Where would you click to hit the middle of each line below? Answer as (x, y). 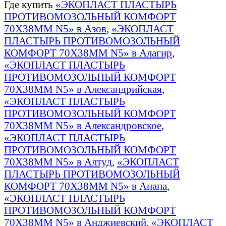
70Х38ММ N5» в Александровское (83, 125)
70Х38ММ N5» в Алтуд (58, 161)
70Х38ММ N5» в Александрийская (83, 89)
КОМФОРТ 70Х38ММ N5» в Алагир (88, 52)
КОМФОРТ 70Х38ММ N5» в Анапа (86, 186)
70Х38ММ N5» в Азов (55, 28)
